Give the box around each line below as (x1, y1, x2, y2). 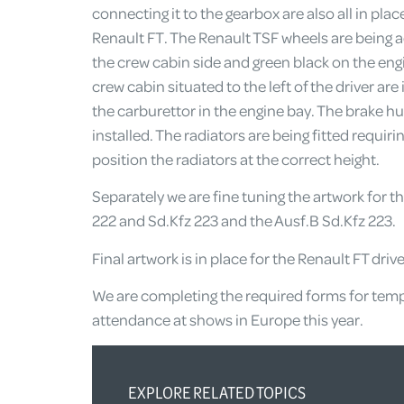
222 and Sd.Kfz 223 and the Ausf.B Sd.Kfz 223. (92, 210, 396, 231)
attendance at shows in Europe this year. (92, 309, 363, 330)
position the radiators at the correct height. (92, 149, 380, 169)
